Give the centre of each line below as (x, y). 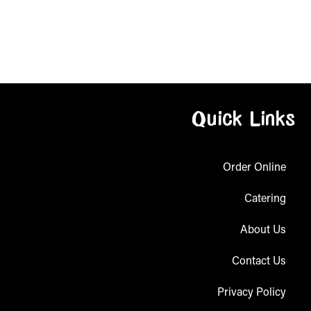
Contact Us (259, 261)
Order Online (254, 168)
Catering (265, 199)
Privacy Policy (251, 293)
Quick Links (243, 121)
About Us (263, 230)
